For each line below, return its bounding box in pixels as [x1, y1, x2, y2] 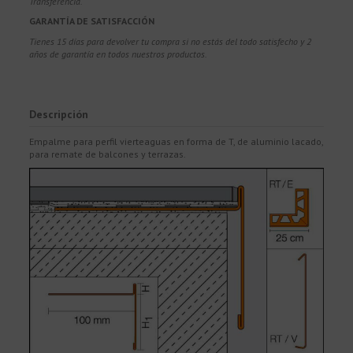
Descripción [29, 106, 89, 121]
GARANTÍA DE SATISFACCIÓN [29, 15, 155, 28]
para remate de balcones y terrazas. [29, 147, 187, 160]
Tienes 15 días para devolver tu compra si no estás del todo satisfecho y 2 [29, 35, 312, 47]
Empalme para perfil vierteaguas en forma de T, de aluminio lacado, [29, 135, 324, 147]
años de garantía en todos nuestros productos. [29, 47, 208, 60]
